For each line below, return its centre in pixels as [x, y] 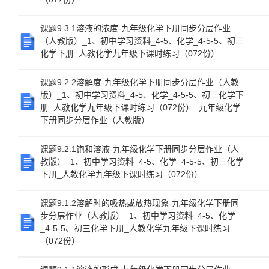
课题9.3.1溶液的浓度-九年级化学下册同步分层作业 [135, 28]
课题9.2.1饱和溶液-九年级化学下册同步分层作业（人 [140, 149]
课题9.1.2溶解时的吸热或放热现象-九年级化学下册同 [140, 203]
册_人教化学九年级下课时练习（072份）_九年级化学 [141, 107]
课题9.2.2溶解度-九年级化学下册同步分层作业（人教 [140, 82]
